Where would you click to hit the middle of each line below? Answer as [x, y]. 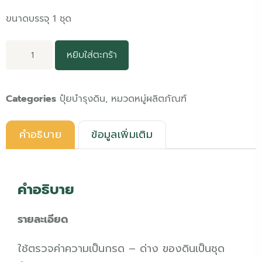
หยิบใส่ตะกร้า [92, 55]
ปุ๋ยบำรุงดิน [82, 99]
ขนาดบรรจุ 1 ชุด [39, 19]
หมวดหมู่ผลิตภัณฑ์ [149, 99]
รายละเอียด [43, 219]
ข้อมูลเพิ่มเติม [122, 135]
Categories [31, 99]
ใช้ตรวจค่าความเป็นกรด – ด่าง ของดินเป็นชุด [121, 248]
